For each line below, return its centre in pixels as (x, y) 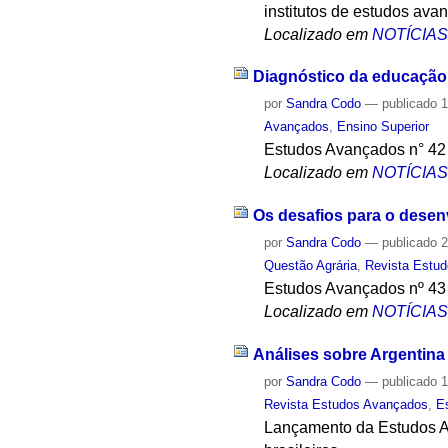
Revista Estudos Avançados (346, 404)
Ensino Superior (383, 127)
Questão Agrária (311, 265)
